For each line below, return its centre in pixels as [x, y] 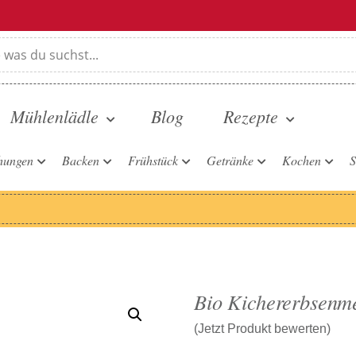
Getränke [230, 160]
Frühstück [153, 160]
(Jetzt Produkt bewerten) [262, 329]
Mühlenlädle [54, 116]
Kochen [302, 160]
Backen [81, 160]
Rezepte [251, 116]
